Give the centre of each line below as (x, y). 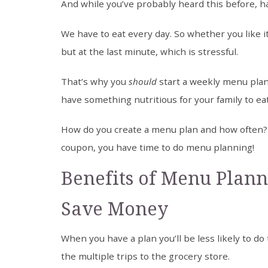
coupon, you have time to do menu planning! (158, 147)
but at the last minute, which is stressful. (150, 52)
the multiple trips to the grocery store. (145, 256)
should (143, 82)
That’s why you (95, 82)
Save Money (115, 209)
